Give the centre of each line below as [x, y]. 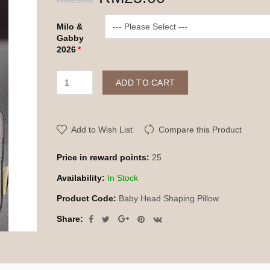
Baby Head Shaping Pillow [168, 198]
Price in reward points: [103, 157]
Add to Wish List [102, 130]
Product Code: [86, 198]
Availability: [81, 178]
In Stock [121, 178]
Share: [70, 219]
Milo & [70, 27]
